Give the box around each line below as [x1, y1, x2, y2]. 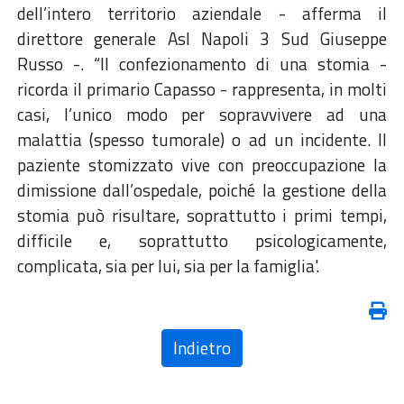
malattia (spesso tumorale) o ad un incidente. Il [17, 126, 387, 153]
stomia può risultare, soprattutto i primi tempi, [17, 202, 387, 229]
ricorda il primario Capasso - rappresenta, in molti [17, 76, 387, 103]
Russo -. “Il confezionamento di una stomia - [17, 50, 387, 78]
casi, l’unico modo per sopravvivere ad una [17, 101, 387, 128]
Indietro [173, 335, 231, 362]
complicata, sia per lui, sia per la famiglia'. [17, 252, 319, 280]
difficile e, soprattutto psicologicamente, [17, 227, 387, 254]
